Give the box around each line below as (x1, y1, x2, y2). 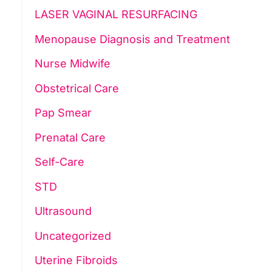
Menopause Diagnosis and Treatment (34, 32, 230, 46)
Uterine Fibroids (34, 254, 118, 267)
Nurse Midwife (34, 57, 110, 70)
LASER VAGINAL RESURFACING (34, 8, 197, 21)
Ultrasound (34, 205, 92, 218)
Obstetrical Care (34, 81, 119, 95)
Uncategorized (34, 229, 111, 242)
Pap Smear (34, 106, 92, 120)
